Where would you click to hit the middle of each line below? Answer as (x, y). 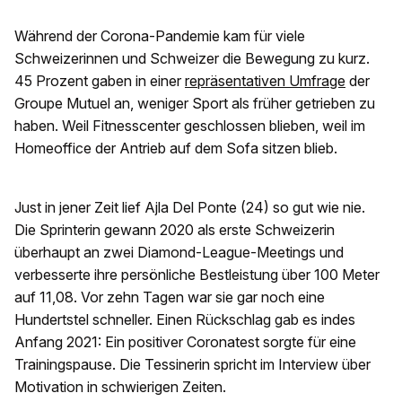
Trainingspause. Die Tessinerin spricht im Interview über (192, 365)
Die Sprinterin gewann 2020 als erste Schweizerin (175, 230)
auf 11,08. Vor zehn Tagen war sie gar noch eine (170, 297)
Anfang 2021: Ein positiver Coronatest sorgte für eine (185, 342)
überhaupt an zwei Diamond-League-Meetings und (179, 253)
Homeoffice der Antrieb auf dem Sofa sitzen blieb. (176, 149)
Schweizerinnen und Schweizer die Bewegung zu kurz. (192, 59)
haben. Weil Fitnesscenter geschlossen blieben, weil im (190, 126)
